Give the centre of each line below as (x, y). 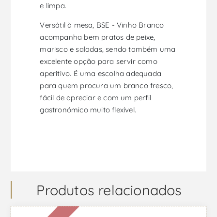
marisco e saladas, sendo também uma (108, 49)
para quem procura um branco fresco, (107, 85)
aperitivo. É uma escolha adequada (101, 73)
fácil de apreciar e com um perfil (96, 97)
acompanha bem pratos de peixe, (98, 37)
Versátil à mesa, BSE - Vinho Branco (102, 25)
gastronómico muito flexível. (88, 109)
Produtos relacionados (109, 190)
